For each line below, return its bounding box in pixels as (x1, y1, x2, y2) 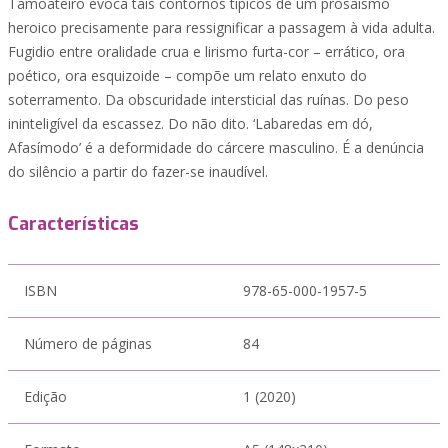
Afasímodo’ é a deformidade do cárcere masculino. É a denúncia (8, 138, 424, 157)
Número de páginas (24, 334, 152, 353)
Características (8, 212, 139, 236)
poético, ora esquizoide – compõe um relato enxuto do (8, 66, 367, 85)
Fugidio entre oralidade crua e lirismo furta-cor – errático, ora (8, 42, 405, 61)
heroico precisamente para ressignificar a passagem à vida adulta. (8, 18, 435, 37)
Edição (24, 387, 67, 406)
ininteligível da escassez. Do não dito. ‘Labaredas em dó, (8, 114, 373, 133)
